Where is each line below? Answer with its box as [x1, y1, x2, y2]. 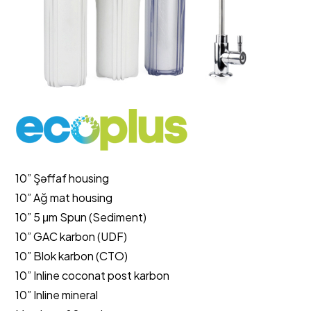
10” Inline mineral [15, 287, 99, 302]
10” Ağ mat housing [15, 190, 113, 205]
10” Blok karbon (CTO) [15, 248, 128, 263]
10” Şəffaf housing [15, 170, 110, 185]
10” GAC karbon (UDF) [15, 228, 128, 244]
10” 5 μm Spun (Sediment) [15, 209, 147, 224]
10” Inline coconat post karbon [15, 267, 170, 283]
